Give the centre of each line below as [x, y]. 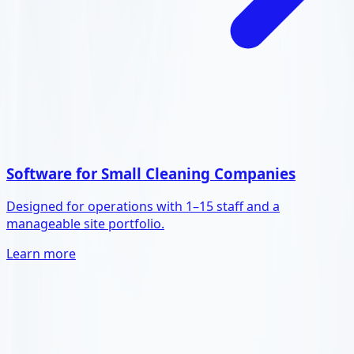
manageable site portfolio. [85, 224]
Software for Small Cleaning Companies [151, 173]
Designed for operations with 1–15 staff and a [143, 207]
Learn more [41, 254]
